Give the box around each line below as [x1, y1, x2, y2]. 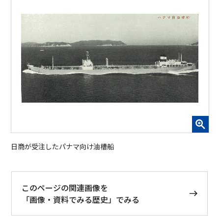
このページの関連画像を [21, 181, 108, 193]
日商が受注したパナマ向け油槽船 [11, 141, 114, 151]
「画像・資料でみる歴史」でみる [21, 193, 139, 205]
